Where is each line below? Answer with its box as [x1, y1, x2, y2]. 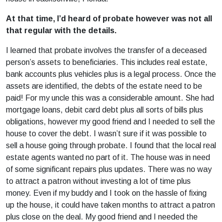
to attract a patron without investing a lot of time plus [6, 177, 191, 185]
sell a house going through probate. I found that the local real [6, 141, 216, 150]
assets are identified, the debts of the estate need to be [6, 82, 202, 90]
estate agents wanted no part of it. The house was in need [6, 153, 210, 162]
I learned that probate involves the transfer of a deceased [6, 46, 207, 55]
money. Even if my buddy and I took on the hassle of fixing [6, 189, 207, 197]
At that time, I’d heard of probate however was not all [6, 14, 212, 23]
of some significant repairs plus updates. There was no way [6, 165, 212, 173]
